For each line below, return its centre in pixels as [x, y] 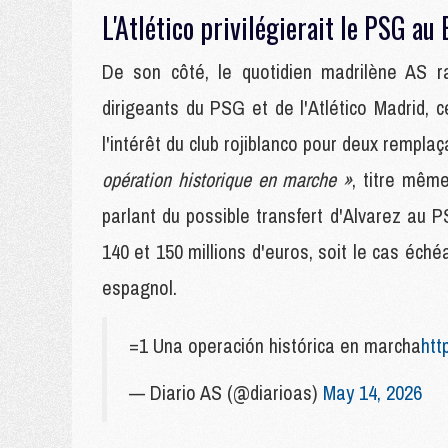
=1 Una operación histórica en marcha [275, 345]
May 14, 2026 [372, 392]
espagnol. [139, 287]
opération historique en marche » [227, 179]
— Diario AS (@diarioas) [226, 392]
